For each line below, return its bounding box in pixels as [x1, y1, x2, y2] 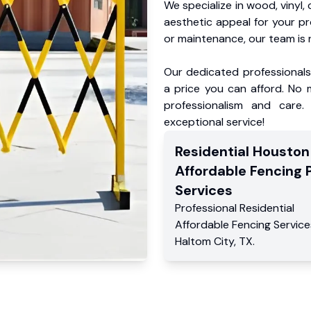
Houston [253, 142, 310, 160]
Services [175, 181, 233, 199]
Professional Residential [175, 201, 294, 215]
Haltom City [175, 234, 234, 249]
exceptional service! [164, 115, 264, 129]
